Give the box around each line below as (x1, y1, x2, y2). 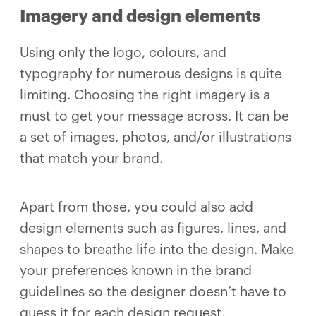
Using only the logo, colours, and (20, 46, 226, 60)
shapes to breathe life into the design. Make (20, 242, 294, 256)
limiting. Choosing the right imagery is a (20, 88, 270, 102)
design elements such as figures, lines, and (20, 221, 286, 235)
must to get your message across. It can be (20, 109, 289, 123)
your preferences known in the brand (20, 263, 252, 277)
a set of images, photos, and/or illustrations (20, 130, 291, 145)
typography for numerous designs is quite (20, 67, 282, 81)
